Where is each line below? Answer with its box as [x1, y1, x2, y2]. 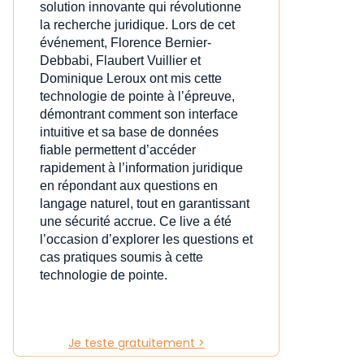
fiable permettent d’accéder [40, 143, 196, 158]
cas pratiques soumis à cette [40, 250, 203, 265]
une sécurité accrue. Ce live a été [40, 214, 232, 229]
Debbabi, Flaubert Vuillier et [40, 54, 201, 68]
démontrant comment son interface [40, 107, 238, 122]
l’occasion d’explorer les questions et [40, 232, 253, 247]
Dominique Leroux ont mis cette [40, 71, 222, 86]
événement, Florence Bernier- [40, 36, 211, 50]
